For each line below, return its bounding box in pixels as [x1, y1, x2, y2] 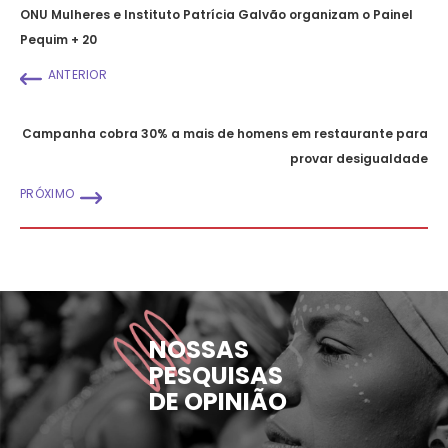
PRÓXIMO [20, 184, 75, 202]
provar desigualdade [290, 149, 428, 167]
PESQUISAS [149, 359, 283, 392]
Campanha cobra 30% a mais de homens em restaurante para [22, 124, 428, 142]
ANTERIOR [47, 65, 108, 83]
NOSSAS [149, 333, 249, 366]
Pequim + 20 [20, 30, 97, 48]
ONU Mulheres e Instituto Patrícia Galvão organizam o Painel [20, 5, 413, 23]
